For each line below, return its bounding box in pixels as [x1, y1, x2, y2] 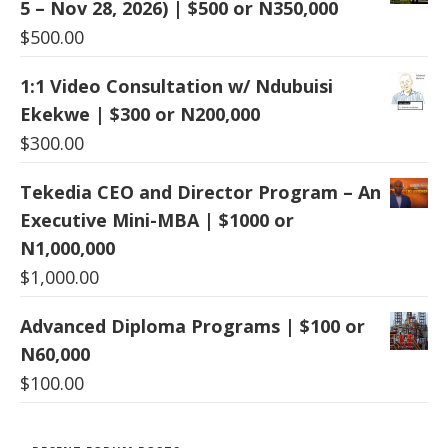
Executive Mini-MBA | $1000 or [20, 207, 294, 232]
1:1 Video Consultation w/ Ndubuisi [20, 73, 333, 98]
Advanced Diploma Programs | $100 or [20, 313, 365, 338]
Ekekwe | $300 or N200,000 [20, 101, 260, 126]
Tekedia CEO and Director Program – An [20, 179, 381, 204]
